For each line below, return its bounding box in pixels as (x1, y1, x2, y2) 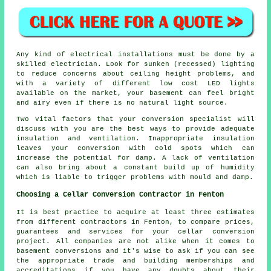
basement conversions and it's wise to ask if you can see (16, 247, 255, 255)
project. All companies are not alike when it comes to (16, 238, 255, 246)
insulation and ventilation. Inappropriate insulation (16, 135, 255, 143)
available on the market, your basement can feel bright (16, 90, 255, 97)
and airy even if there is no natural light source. (16, 99, 229, 107)
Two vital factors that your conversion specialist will (16, 116, 255, 123)
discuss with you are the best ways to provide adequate (16, 125, 255, 133)
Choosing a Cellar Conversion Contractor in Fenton (16, 191, 224, 200)
